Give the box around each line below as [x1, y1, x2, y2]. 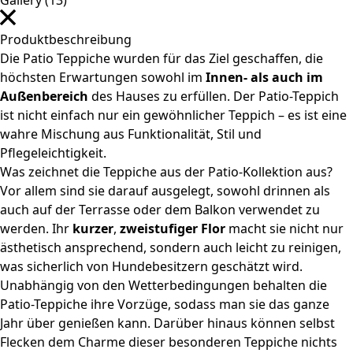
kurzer [72, 220, 113, 237]
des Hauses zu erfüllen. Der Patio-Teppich [91, 87, 339, 105]
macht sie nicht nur [229, 220, 344, 237]
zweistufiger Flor [120, 220, 229, 237]
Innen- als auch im [203, 69, 323, 86]
